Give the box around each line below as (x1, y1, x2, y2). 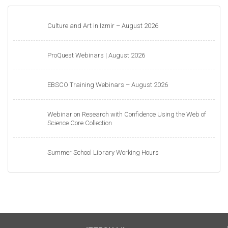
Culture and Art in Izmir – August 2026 (47, 21, 159, 30)
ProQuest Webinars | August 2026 (47, 51, 146, 59)
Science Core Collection (47, 119, 112, 127)
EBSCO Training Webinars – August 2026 (47, 80, 168, 89)
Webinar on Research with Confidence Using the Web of (47, 110, 207, 118)
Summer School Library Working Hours (47, 148, 159, 156)
